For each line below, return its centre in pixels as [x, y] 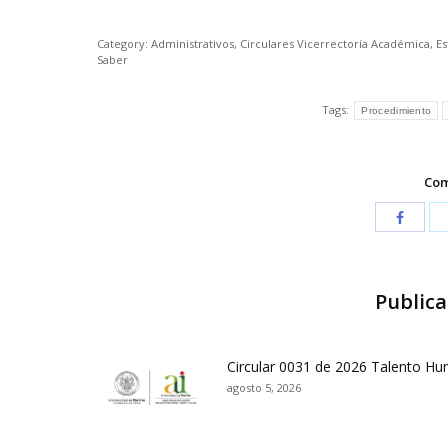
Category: [124, 43]
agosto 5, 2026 [264, 387]
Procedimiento [396, 110]
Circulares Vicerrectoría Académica [335, 43]
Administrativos [192, 43]
